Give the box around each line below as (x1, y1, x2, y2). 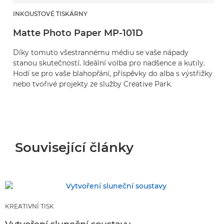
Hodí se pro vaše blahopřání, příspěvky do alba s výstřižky (13, 69, 212, 78)
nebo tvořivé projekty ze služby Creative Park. (13, 79, 172, 88)
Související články (15, 139, 133, 155)
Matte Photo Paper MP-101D (13, 27, 143, 38)
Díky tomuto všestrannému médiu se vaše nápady (13, 48, 188, 57)
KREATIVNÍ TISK (5, 202, 54, 210)
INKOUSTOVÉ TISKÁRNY (13, 10, 87, 17)
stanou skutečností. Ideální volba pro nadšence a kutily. (13, 58, 205, 67)
